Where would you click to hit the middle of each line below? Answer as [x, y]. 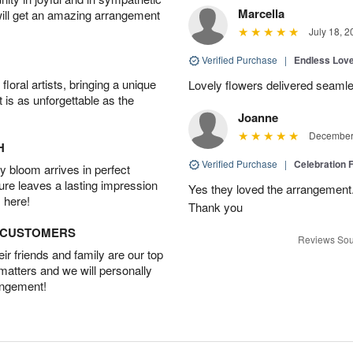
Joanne [258, 117]
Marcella [261, 13]
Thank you [216, 206]
